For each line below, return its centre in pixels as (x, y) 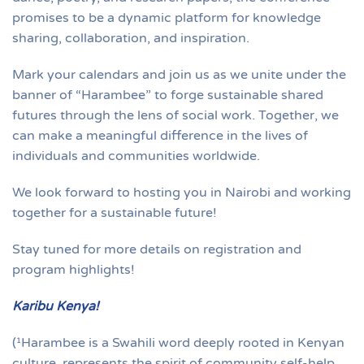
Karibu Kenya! (55, 306)
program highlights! (74, 269)
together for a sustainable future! (115, 212)
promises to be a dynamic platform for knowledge (167, 17)
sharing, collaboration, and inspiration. (131, 38)
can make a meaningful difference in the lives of (160, 135)
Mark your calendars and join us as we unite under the (179, 74)
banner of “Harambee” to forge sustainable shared (168, 95)
